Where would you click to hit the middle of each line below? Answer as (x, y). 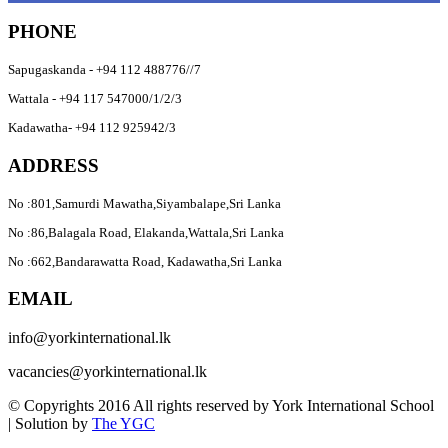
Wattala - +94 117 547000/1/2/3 (95, 99)
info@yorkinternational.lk (89, 338)
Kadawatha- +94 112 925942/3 (92, 128)
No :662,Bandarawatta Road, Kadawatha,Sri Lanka (145, 261)
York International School (353, 406)
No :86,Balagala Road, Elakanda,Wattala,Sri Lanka (146, 232)
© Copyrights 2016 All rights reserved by (140, 406)
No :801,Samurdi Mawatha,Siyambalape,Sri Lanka (144, 203)
